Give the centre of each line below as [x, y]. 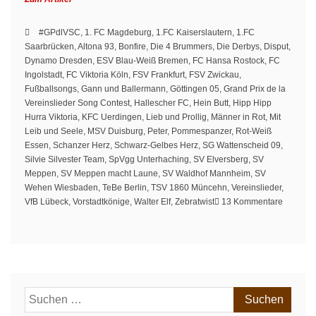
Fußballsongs [51, 89]
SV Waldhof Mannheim [206, 174]
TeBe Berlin [124, 188]
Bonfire [132, 47]
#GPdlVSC [60, 32]
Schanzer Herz [81, 145]
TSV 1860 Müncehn [189, 188]
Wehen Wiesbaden [61, 188]
